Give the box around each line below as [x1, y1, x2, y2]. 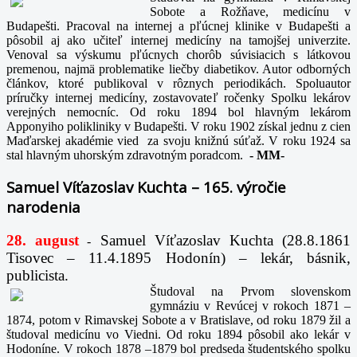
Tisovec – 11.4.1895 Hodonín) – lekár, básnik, [6, 249, 351, 267]
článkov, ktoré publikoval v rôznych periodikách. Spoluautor [6, 76, 351, 90]
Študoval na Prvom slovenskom [150, 284, 351, 299]
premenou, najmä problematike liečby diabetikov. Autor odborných [6, 61, 351, 76]
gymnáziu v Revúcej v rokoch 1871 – [150, 299, 351, 313]
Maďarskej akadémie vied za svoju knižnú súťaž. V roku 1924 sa [6, 133, 351, 147]
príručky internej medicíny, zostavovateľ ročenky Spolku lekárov [6, 90, 351, 104]
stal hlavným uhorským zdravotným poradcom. [6, 147, 246, 162]
